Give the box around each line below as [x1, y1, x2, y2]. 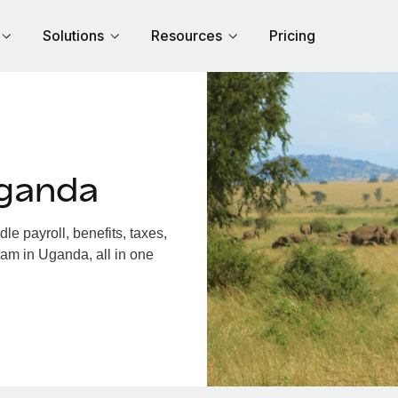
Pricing [269, 27, 315, 44]
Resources [151, 27, 222, 44]
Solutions [43, 27, 104, 44]
